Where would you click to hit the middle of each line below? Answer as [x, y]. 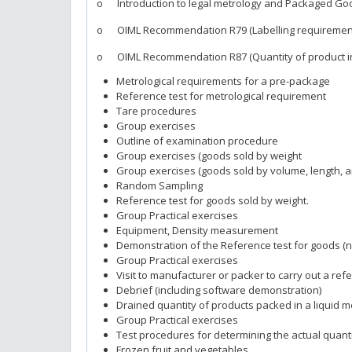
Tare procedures [156, 110]
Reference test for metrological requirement [221, 95]
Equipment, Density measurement [197, 230]
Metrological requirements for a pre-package [223, 81]
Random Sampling [159, 185]
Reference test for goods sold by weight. [213, 200]
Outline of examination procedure [197, 140]
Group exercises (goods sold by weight [209, 155]
